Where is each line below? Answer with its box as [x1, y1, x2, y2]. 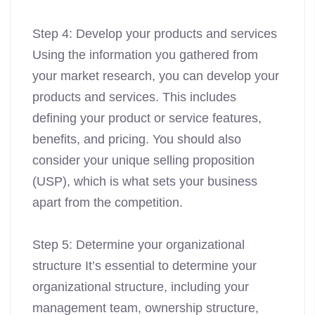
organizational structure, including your [32, 280, 249, 295]
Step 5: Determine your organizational [32, 238, 245, 252]
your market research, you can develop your [32, 69, 279, 84]
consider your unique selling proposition [32, 153, 255, 168]
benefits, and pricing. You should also [32, 132, 241, 147]
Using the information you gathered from [32, 48, 258, 63]
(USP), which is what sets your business [32, 174, 257, 189]
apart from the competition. [32, 195, 183, 210]
